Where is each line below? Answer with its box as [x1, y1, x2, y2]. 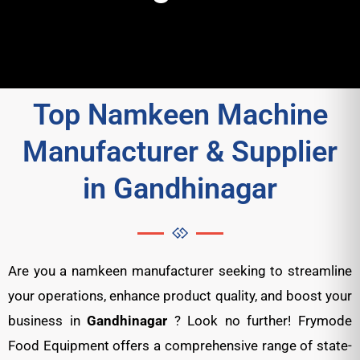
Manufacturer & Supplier [22, 135, 337, 169]
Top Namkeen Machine [32, 98, 328, 132]
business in [8, 313, 88, 329]
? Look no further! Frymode [174, 313, 353, 329]
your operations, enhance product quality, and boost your [8, 288, 352, 304]
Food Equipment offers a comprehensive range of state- [8, 337, 352, 354]
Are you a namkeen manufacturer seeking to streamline [8, 263, 352, 279]
